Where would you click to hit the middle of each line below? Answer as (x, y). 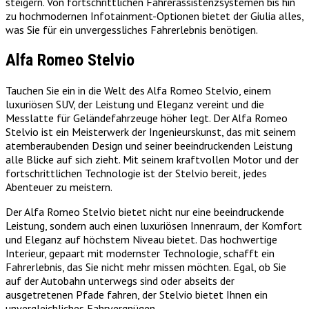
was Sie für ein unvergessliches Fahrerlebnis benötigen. (132, 29)
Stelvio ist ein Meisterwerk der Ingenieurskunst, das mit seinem (151, 131)
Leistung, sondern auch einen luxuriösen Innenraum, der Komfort (154, 225)
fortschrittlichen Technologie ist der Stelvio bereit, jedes (136, 173)
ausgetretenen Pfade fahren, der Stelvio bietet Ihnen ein (137, 294)
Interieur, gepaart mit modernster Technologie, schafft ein (140, 253)
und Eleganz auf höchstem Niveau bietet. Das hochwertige (141, 239)
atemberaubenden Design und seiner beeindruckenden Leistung (149, 145)
